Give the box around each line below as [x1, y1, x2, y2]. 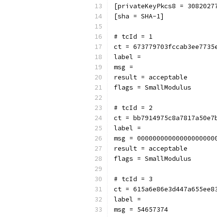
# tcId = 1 [114, 32, 153, 41]
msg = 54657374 [114, 205, 168, 214]
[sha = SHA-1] [114, 12, 164, 20]
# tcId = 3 [114, 175, 153, 183]
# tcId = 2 [114, 104, 153, 112]
